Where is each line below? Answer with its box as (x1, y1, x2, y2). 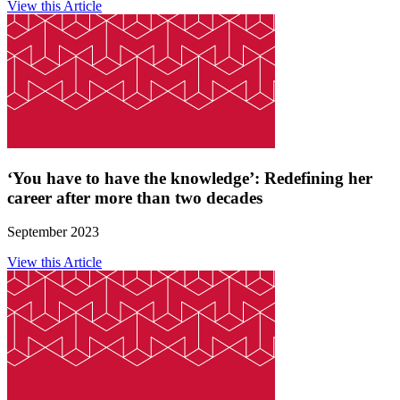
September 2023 (7, 224, 99, 240)
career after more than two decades (7, 187, 262, 207)
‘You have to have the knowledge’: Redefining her (7, 168, 372, 187)
